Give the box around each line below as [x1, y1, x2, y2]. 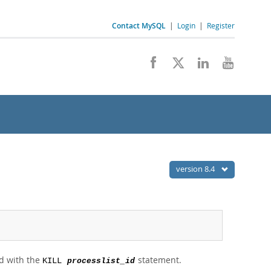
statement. [135, 254, 181, 266]
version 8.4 [176, 163, 217, 174]
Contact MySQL [112, 21, 166, 31]
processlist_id [67, 256, 135, 266]
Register [207, 21, 235, 30]
